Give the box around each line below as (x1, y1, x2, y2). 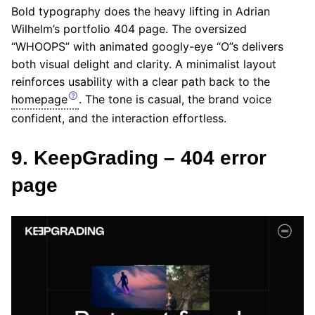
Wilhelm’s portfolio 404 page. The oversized (11, 22, 247, 37)
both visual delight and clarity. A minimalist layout (11, 57, 276, 72)
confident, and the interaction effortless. (11, 111, 226, 126)
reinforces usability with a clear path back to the (11, 75, 270, 89)
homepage (11, 92, 67, 107)
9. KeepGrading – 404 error (11, 147, 266, 169)
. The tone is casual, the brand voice (79, 92, 271, 107)
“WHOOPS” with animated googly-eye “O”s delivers (11, 39, 283, 54)
